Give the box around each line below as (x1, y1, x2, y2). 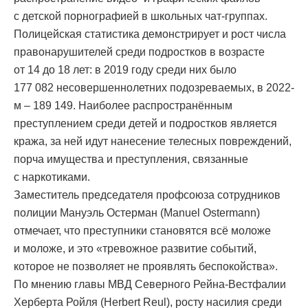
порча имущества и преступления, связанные (14, 153, 248, 166)
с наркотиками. (14, 171, 90, 184)
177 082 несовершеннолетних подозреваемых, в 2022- (14, 82, 294, 94)
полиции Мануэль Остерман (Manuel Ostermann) (14, 207, 260, 219)
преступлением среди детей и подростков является (14, 118, 277, 130)
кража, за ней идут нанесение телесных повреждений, (14, 135, 291, 148)
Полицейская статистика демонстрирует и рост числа (14, 28, 286, 41)
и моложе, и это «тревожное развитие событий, (14, 243, 256, 255)
